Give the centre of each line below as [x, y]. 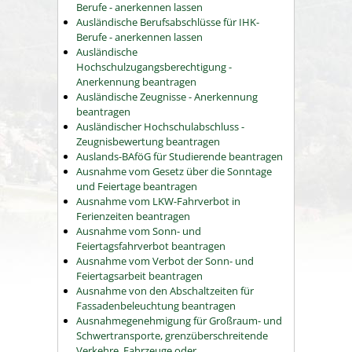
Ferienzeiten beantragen [133, 216]
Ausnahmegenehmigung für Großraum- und [179, 321]
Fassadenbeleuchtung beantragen [156, 306]
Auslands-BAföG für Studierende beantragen [180, 156]
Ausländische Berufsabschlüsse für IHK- [168, 22]
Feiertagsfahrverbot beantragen [151, 246]
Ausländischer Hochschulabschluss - [160, 126]
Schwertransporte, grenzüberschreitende [172, 335]
